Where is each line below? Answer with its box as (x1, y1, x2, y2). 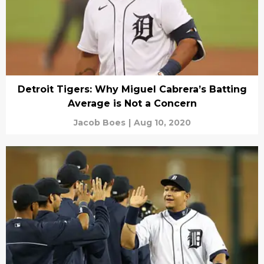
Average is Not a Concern (67, 97, 197, 109)
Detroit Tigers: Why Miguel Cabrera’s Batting (17, 83, 247, 95)
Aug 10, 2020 (133, 117, 191, 128)
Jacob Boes (73, 117, 126, 128)
